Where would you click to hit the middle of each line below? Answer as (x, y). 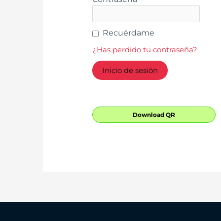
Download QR (154, 114)
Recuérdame (129, 33)
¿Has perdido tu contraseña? (145, 49)
